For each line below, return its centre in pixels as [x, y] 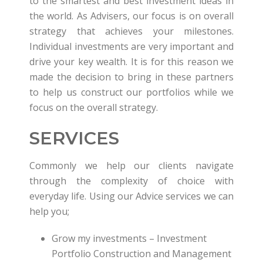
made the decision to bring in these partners [131, 77]
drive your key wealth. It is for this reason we [131, 62]
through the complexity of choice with [131, 181]
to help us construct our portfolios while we [131, 92]
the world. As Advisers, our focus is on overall [131, 16]
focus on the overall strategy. [94, 107]
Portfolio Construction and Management [141, 254]
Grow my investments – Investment [129, 238]
